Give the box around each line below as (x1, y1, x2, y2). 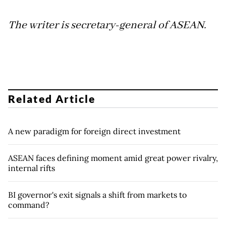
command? (8, 200, 49, 210)
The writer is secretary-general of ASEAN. (8, 18, 206, 32)
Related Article (8, 92, 96, 105)
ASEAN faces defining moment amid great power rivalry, (8, 153, 218, 163)
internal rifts (8, 163, 55, 174)
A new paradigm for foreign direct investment (8, 126, 181, 137)
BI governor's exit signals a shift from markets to (8, 190, 187, 200)
